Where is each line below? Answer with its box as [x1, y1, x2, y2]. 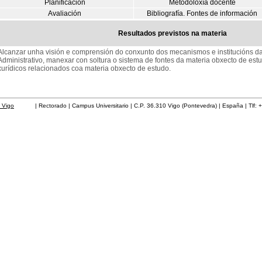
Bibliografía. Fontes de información [147, 9, 257, 18]
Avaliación [48, 9, 81, 18]
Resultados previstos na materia [118, 29, 227, 37]
